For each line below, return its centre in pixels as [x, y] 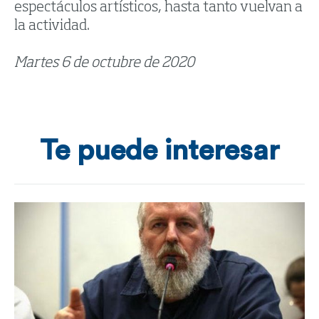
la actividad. [52, 27]
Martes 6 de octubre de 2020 [104, 64]
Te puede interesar [159, 151]
